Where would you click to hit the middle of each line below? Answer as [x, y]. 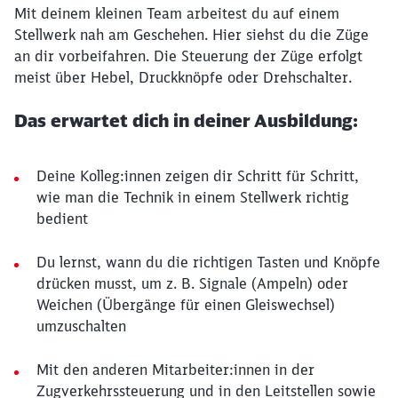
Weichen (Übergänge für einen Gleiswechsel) [186, 305]
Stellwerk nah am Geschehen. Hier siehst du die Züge [191, 35]
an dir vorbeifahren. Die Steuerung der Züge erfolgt [188, 56]
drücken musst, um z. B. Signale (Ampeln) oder [192, 283]
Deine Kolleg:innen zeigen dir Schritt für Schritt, [198, 176]
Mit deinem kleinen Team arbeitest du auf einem [177, 13]
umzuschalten [81, 326]
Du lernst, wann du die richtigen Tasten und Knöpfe [208, 262]
